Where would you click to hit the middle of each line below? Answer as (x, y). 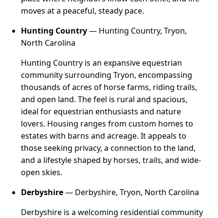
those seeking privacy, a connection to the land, (109, 148)
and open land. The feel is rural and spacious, (104, 99)
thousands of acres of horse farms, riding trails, (109, 87)
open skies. (42, 172)
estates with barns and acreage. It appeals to (104, 136)
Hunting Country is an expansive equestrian (102, 63)
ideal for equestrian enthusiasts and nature (101, 111)
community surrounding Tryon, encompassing (107, 75)
